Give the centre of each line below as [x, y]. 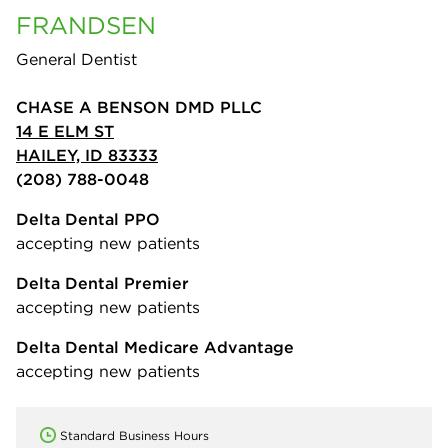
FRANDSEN [86, 25]
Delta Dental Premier [102, 283]
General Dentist [76, 59]
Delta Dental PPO [88, 219]
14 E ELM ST [65, 131]
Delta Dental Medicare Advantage [155, 347]
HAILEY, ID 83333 [87, 155]
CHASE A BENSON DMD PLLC [139, 107]
